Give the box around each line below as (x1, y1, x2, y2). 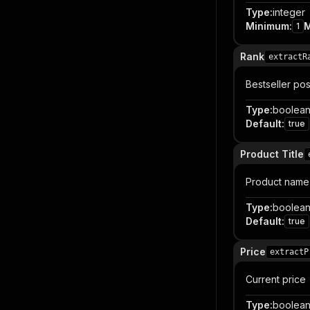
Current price (246, 273, 306, 285)
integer (273, 6, 305, 18)
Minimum (246, 20, 289, 32)
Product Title (240, 148, 304, 160)
